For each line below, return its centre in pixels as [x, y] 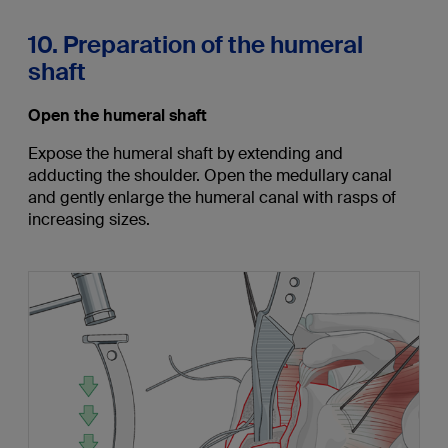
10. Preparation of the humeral [195, 45]
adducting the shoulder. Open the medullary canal [209, 176]
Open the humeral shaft [117, 116]
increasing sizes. [88, 220]
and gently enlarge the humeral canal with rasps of [211, 198]
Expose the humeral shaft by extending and [185, 154]
